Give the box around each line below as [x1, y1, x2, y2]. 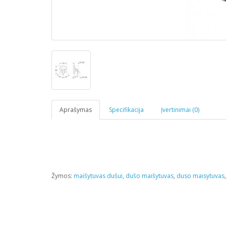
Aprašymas [60, 105, 92, 114]
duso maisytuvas [177, 172, 224, 180]
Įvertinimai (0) [161, 105, 199, 114]
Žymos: [51, 172, 74, 180]
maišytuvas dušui [74, 172, 123, 180]
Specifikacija [109, 105, 144, 114]
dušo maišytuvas [126, 172, 174, 180]
